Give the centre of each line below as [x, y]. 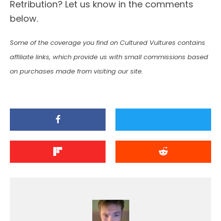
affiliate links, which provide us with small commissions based [109, 57]
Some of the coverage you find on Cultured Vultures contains [108, 42]
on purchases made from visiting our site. [76, 71]
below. [24, 18]
